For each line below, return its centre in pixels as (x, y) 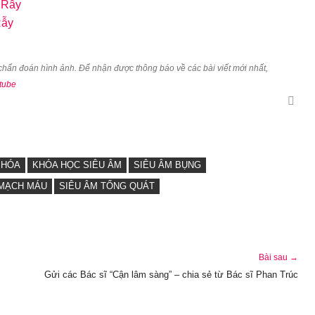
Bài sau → (278, 257)
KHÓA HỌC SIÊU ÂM (77, 165)
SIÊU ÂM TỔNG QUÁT (107, 186)
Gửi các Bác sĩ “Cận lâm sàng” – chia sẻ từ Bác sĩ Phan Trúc (171, 275)
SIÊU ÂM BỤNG (167, 165)
